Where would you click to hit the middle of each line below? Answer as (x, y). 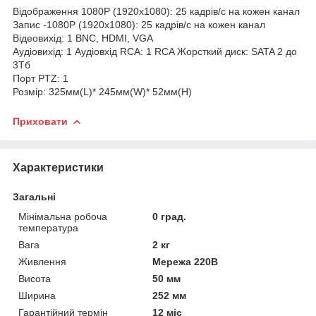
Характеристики (58, 167)
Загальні (34, 196)
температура (48, 227)
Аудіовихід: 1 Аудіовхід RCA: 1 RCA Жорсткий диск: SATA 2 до (155, 51)
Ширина (37, 295)
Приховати (40, 121)
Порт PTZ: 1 (41, 78)
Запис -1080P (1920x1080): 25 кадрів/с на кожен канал (139, 24)
